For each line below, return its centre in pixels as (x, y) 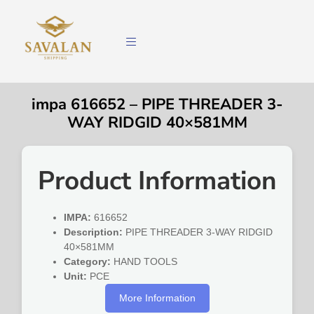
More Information (157, 298)
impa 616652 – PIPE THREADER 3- (157, 105)
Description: (94, 232)
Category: (88, 262)
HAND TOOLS (144, 262)
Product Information (157, 181)
